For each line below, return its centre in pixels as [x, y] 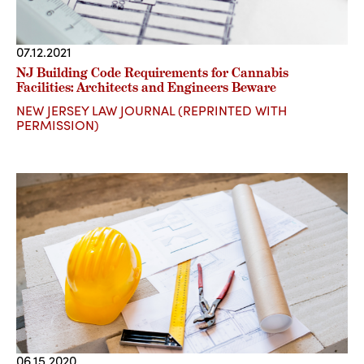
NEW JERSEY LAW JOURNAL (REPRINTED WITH [152, 110]
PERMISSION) [58, 124]
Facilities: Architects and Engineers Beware [146, 87]
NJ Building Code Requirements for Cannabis [152, 72]
